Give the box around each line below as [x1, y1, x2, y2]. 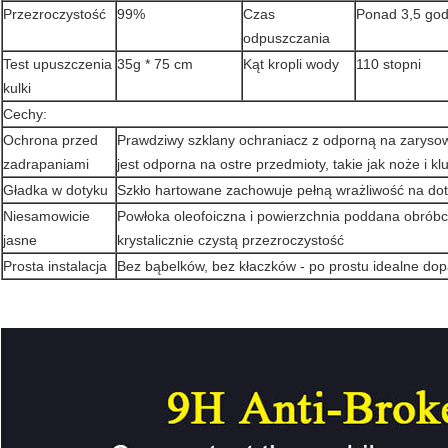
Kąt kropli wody [243, 56, 339, 73]
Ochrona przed [3, 132, 98, 149]
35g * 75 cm [117, 56, 193, 73]
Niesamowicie [3, 208, 90, 225]
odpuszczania [243, 30, 330, 47]
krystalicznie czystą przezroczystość [117, 232, 344, 249]
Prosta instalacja [3, 258, 107, 275]
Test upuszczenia [3, 56, 112, 73]
